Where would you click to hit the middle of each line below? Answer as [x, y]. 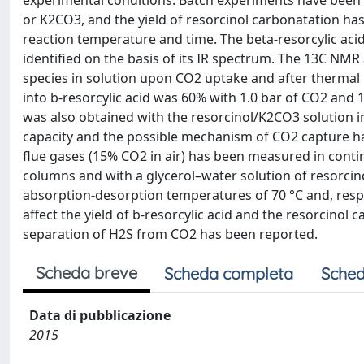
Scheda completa [229, 273]
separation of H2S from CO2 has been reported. [170, 234]
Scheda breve [87, 273]
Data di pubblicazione [100, 315]
